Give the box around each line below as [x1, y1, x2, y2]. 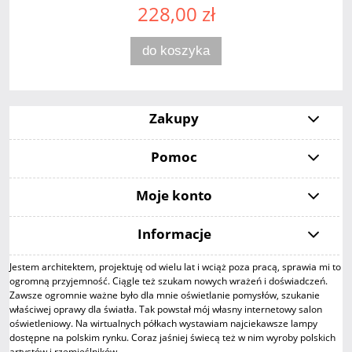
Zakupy [149, 108, 200, 127]
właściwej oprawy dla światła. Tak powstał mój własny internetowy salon [9, 302, 322, 316]
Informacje [137, 224, 211, 243]
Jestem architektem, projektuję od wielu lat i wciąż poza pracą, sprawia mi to [9, 259, 341, 273]
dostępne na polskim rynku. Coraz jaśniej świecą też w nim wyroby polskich [9, 330, 335, 344]
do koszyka [142, 42, 210, 58]
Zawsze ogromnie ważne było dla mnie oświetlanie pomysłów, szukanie [9, 288, 320, 302]
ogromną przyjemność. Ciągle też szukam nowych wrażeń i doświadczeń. [9, 273, 328, 288]
